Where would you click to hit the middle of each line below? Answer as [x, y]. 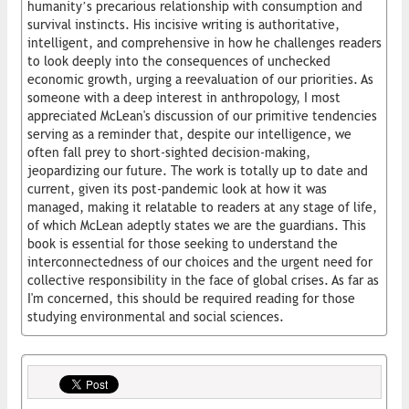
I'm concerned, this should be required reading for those [191, 298]
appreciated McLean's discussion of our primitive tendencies [202, 115]
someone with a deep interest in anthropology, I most [184, 97]
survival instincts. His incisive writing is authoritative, [184, 24]
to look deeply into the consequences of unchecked [179, 61]
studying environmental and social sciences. [156, 316]
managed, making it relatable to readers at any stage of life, [202, 207]
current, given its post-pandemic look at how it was [177, 189]
